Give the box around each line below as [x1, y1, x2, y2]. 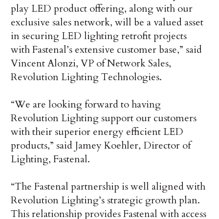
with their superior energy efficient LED [11, 125, 184, 139]
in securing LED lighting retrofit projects [11, 29, 187, 43]
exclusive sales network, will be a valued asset [11, 16, 204, 29]
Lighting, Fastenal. [11, 153, 90, 166]
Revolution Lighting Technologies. [11, 70, 162, 84]
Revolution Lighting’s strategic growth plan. [11, 194, 200, 207]
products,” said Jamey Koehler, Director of [11, 139, 191, 153]
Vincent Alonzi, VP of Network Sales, [11, 57, 172, 70]
